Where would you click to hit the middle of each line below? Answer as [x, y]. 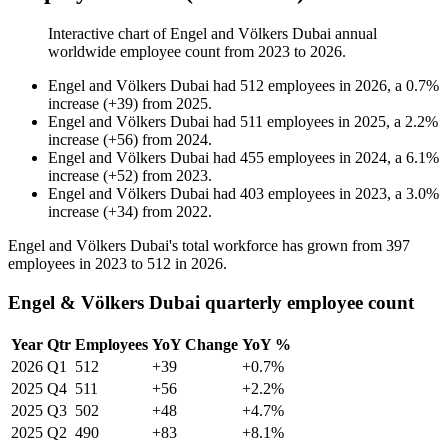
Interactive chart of [109, 34]
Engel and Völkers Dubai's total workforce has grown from [197, 246]
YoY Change [195, 344]
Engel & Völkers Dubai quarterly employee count [211, 302]
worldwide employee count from [153, 52]
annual [354, 34]
